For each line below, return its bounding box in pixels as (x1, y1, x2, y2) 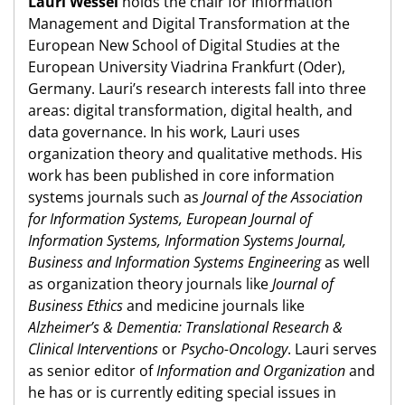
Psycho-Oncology (181, 339, 287, 360)
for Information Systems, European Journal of (28, 209, 312, 230)
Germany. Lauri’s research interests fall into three (28, 79, 366, 99)
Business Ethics (28, 296, 127, 316)
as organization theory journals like (28, 274, 272, 295)
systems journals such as (28, 187, 202, 208)
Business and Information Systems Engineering (28, 252, 321, 273)
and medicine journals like (127, 296, 305, 316)
